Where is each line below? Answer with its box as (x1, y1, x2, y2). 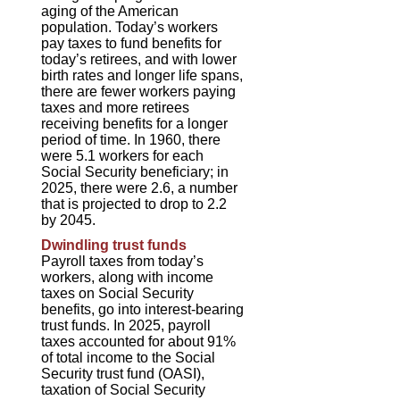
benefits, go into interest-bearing (41, 301, 245, 317)
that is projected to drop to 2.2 (41, 196, 228, 212)
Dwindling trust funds (41, 237, 187, 253)
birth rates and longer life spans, (41, 67, 244, 83)
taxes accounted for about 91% (41, 333, 237, 349)
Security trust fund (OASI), (41, 365, 205, 381)
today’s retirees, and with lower (41, 51, 237, 67)
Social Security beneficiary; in (41, 163, 229, 179)
